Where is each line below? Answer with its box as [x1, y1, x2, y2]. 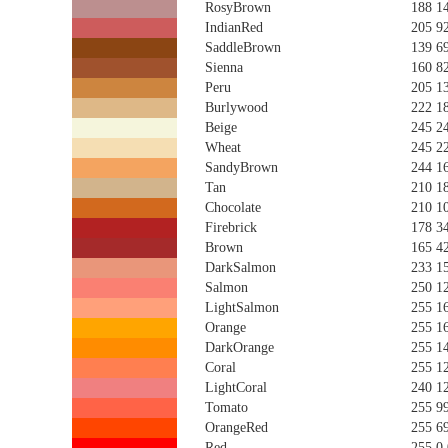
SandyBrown [205, 160, 278, 175]
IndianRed [205, 20, 263, 35]
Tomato [205, 400, 248, 415]
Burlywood [205, 100, 268, 115]
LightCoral [205, 380, 267, 395]
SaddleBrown [205, 40, 281, 55]
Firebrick [205, 220, 257, 235]
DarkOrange [205, 340, 274, 355]
